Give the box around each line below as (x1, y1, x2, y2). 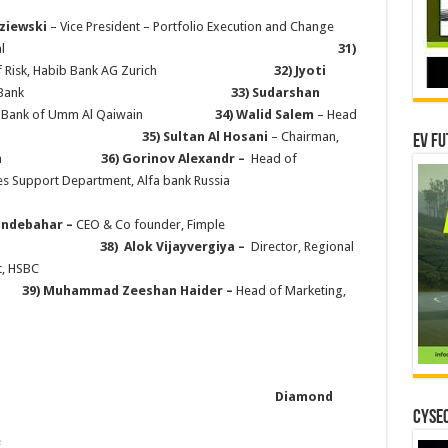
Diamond (274, 389, 333, 404)
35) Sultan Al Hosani (141, 129, 268, 144)
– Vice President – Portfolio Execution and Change (46, 19, 334, 34)
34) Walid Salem (214, 107, 314, 122)
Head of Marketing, (235, 283, 346, 298)
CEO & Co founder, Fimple (75, 217, 225, 232)
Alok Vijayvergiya (120, 239, 235, 254)
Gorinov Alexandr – (121, 151, 251, 166)
